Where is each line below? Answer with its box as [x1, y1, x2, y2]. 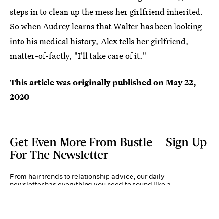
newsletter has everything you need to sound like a [10, 179, 171, 189]
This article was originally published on [10, 76, 166, 88]
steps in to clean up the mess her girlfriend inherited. [10, 5, 203, 17]
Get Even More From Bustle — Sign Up [10, 134, 207, 149]
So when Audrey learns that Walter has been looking [10, 20, 202, 32]
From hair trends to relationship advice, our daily [10, 172, 165, 181]
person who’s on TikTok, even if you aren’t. [10, 187, 145, 197]
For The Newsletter [10, 147, 108, 161]
